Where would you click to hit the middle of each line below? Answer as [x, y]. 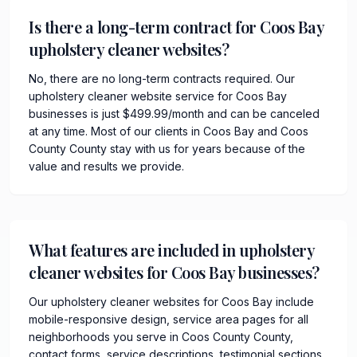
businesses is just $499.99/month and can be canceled [174, 113]
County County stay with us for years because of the [167, 148]
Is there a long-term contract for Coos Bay [176, 26]
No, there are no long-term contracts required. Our [162, 78]
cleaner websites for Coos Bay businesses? [174, 272]
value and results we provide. [106, 166]
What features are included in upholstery [171, 249]
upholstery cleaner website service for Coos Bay [158, 96]
